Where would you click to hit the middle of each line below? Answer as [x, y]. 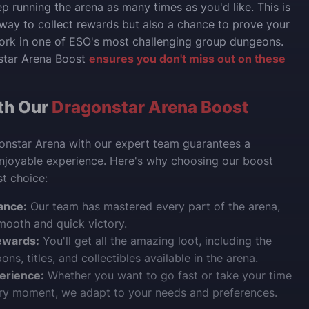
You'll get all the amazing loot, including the [156, 241]
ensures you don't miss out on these [187, 59]
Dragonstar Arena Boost [150, 107]
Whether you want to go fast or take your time [168, 275]
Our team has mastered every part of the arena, [153, 206]
